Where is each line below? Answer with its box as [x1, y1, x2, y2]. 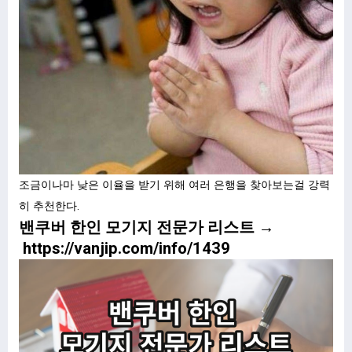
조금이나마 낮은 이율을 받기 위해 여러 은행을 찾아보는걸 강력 [19, 178, 330, 192]
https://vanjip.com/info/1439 [23, 238, 230, 258]
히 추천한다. [19, 199, 79, 213]
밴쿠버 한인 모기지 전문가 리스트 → [19, 217, 274, 236]
